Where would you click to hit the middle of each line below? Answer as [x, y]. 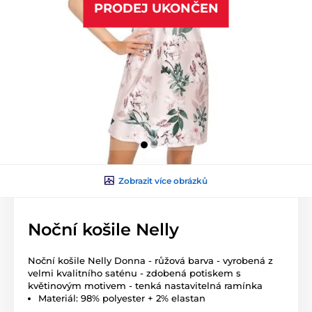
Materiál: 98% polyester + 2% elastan [122, 298]
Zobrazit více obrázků [163, 180]
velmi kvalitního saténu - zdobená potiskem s [134, 273]
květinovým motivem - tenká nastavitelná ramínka [145, 285]
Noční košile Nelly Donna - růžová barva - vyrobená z [150, 260]
